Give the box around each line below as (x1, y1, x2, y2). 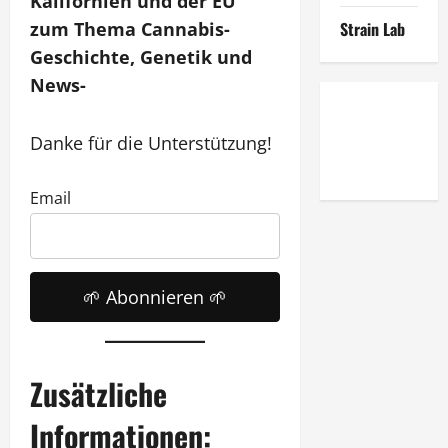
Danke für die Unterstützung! (30, 131, 272, 155)
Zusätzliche (30, 370, 167, 416)
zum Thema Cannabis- (30, 17, 230, 41)
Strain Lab (339, 17, 405, 41)
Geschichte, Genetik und (30, 45, 252, 69)
